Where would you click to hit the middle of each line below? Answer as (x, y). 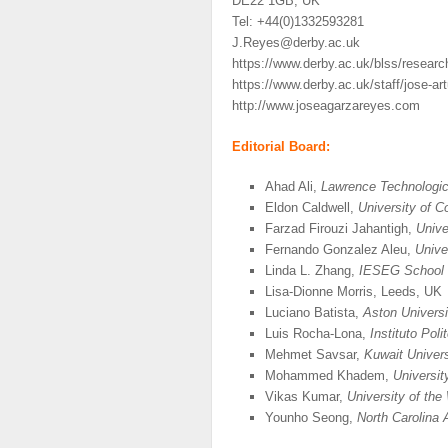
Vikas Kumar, (305, 397)
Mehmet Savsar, (314, 355)
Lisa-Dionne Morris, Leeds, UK (353, 292)
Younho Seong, (310, 418)
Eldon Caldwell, (311, 208)
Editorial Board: (281, 146)
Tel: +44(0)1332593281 (298, 22)
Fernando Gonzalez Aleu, (339, 250)
